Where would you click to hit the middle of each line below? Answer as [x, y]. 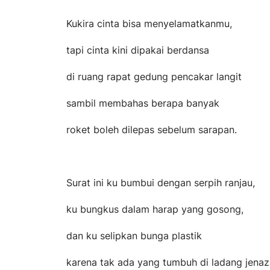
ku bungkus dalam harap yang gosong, [155, 209]
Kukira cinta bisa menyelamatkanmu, [149, 23]
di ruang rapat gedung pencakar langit [154, 76]
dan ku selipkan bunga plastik [134, 235]
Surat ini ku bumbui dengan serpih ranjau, [161, 182]
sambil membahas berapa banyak [143, 103]
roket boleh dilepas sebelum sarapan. [152, 129]
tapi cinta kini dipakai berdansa [138, 50]
